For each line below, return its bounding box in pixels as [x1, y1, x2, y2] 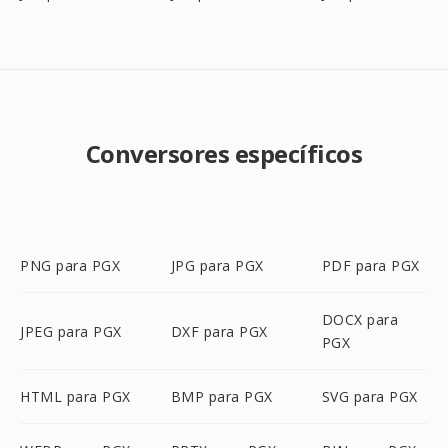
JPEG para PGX [20, 321, 122, 341]
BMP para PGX [170, 387, 273, 406]
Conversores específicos [85, 137, 363, 170]
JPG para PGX [170, 256, 264, 275]
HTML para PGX [20, 387, 131, 406]
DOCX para [321, 310, 399, 329]
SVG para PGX [321, 387, 418, 406]
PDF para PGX [321, 256, 420, 275]
